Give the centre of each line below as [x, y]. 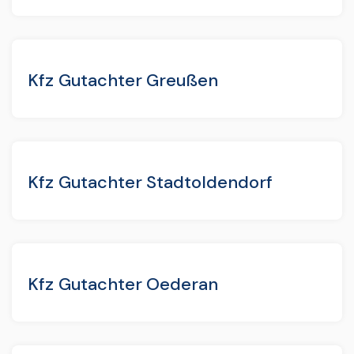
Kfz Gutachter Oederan [123, 284]
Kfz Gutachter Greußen [123, 80]
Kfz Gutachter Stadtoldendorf [150, 182]
